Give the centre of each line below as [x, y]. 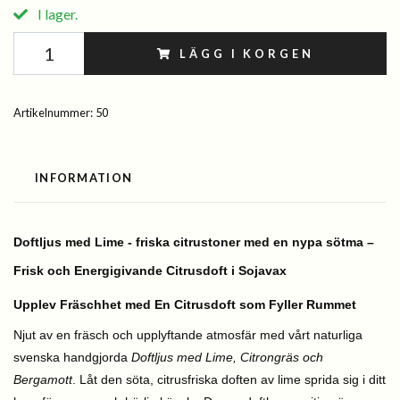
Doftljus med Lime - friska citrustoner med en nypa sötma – [194, 242]
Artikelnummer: [53, 112]
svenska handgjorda [72, 357]
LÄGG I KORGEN [247, 54]
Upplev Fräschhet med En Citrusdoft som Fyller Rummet [185, 304]
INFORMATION [84, 178]
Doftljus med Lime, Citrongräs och [227, 357]
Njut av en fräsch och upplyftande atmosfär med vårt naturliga [188, 335]
